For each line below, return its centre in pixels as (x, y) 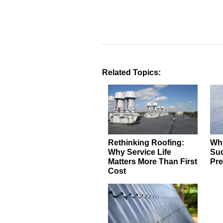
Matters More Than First (153, 162)
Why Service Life (140, 152)
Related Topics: (131, 73)
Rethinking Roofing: (146, 143)
